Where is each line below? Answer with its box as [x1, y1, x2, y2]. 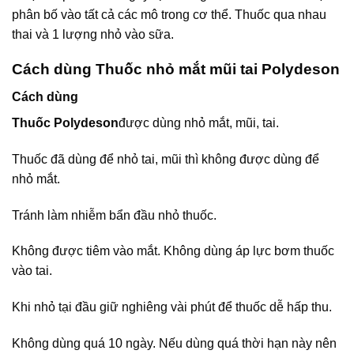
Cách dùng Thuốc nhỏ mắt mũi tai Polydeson [12, 61, 340, 78]
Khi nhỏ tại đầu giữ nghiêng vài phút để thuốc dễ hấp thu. [12, 300, 332, 314]
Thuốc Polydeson [12, 116, 119, 130]
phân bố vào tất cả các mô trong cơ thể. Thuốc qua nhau [12, 7, 326, 21]
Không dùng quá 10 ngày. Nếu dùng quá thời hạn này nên [12, 337, 337, 350]
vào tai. [12, 264, 52, 278]
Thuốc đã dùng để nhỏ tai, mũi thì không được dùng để [12, 152, 319, 166]
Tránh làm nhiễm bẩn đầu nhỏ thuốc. [12, 208, 217, 222]
